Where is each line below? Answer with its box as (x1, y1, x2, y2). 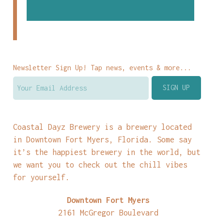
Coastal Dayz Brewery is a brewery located (13, 122, 192, 132)
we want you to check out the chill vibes (13, 160, 187, 170)
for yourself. (13, 172, 70, 182)
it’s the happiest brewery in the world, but (13, 147, 201, 157)
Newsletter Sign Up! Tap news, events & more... (13, 63, 191, 72)
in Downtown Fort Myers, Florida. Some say (13, 135, 192, 144)
